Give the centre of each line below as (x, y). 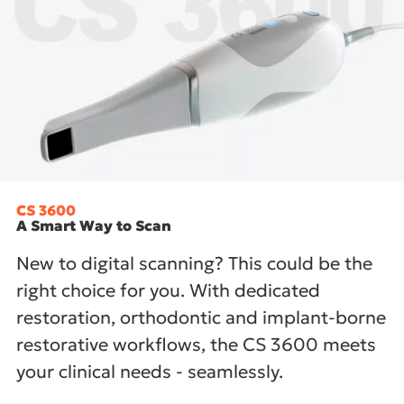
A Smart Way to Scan (94, 225)
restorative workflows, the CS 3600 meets (196, 344)
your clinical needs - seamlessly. (150, 371)
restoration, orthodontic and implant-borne (201, 317)
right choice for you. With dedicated (168, 290)
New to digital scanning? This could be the (194, 263)
